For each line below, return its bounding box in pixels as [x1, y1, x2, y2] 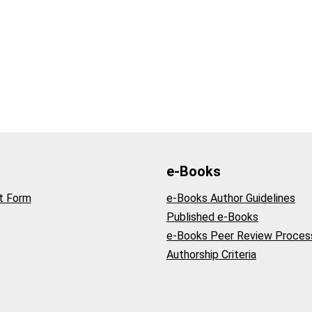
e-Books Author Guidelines [166, 191, 295, 205]
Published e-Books [166, 210, 258, 224]
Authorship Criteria [166, 247, 256, 261]
